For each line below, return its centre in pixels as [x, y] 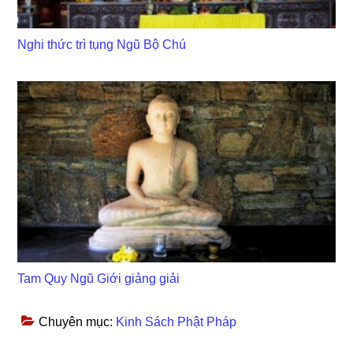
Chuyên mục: [78, 322]
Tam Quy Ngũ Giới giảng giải [99, 279]
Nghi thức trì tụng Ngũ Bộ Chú [102, 45]
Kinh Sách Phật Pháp [176, 322]
